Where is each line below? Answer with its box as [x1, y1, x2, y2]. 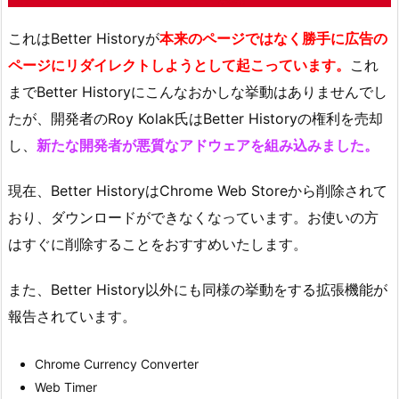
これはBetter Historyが [8, 29, 159, 48]
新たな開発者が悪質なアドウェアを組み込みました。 [37, 136, 379, 155]
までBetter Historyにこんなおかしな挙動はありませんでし [8, 83, 387, 102]
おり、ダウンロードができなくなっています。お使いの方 [8, 208, 379, 227]
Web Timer [35, 379, 97, 395]
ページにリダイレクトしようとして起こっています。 [8, 56, 350, 75]
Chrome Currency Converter [35, 355, 199, 371]
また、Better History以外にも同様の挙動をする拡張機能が [8, 280, 387, 298]
